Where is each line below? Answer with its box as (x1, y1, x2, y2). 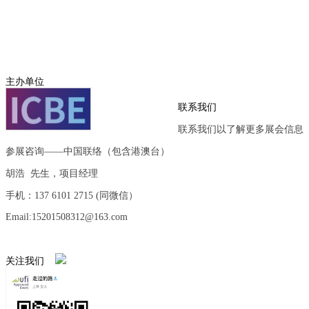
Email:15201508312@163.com (6, 212, 128, 222)
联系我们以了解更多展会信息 (178, 124, 303, 134)
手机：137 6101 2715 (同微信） (6, 190, 138, 201)
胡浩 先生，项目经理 (6, 168, 98, 179)
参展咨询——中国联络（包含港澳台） (6, 146, 170, 157)
